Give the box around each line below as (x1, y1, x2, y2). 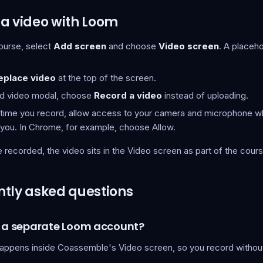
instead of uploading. (162, 90, 248, 101)
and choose (106, 41, 159, 52)
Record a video (94, 90, 162, 101)
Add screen (53, 41, 106, 52)
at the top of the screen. (56, 72, 156, 83)
